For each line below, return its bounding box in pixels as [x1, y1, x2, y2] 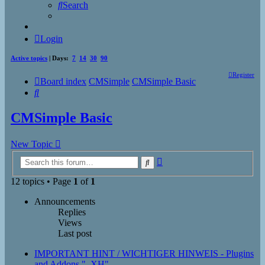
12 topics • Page [11, 176, 73, 186]
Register [232, 70, 254, 78]
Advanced [162, 154, 201, 164]
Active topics [11, 54, 47, 62]
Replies [58, 207, 86, 217]
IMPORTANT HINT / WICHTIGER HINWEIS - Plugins [34, 248, 254, 258]
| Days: [47, 54, 72, 62]
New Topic [11, 139, 53, 150]
